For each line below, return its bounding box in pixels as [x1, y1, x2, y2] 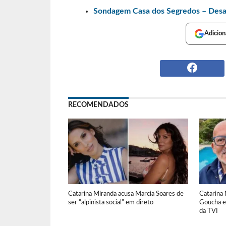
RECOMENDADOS [68, 101, 129, 109]
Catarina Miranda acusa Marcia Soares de [68, 191, 184, 197]
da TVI [199, 208, 218, 214]
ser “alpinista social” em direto [68, 199, 153, 206]
